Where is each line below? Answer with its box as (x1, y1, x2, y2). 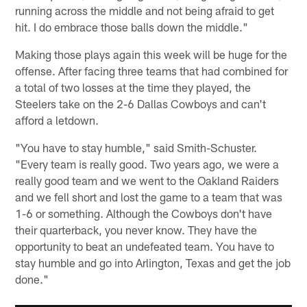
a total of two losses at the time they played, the (15, 79, 251, 94)
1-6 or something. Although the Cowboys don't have (15, 206, 273, 220)
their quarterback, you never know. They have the (15, 222, 258, 236)
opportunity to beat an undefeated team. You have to (15, 238, 275, 253)
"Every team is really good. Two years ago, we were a (15, 156, 280, 171)
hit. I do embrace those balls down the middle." (15, 19, 249, 34)
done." (15, 271, 49, 286)
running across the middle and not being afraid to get (15, 3, 275, 17)
